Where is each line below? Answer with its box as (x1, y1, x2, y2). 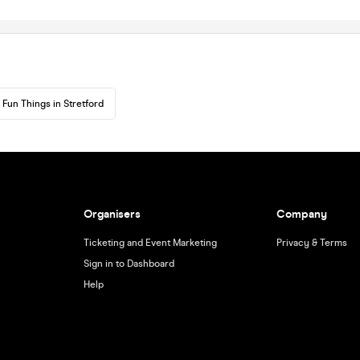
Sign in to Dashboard (83, 258, 174, 269)
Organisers (83, 207, 141, 221)
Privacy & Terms (276, 237, 348, 248)
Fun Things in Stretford (2, 98, 104, 109)
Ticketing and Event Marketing (83, 237, 217, 248)
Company (276, 207, 328, 221)
